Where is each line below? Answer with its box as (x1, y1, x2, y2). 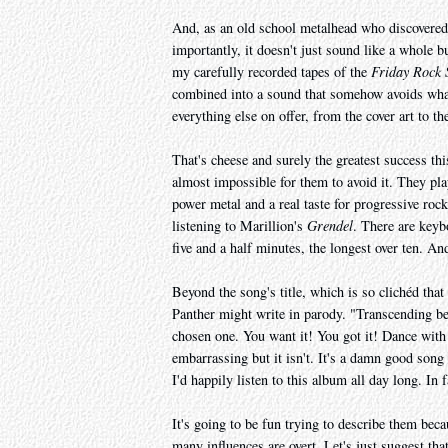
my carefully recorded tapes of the (172, 62, 371, 82)
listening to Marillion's (172, 216, 307, 236)
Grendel (307, 216, 353, 236)
